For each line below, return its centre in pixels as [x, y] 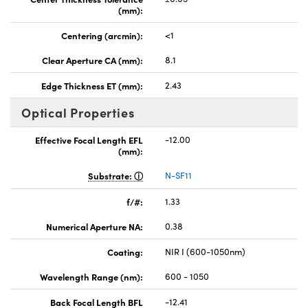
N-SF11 [178, 175]
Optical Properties [78, 112]
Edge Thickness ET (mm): [92, 85]
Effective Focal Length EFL [89, 139]
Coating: [125, 251]
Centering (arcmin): [102, 35]
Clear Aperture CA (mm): [92, 59]
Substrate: [111, 175]
